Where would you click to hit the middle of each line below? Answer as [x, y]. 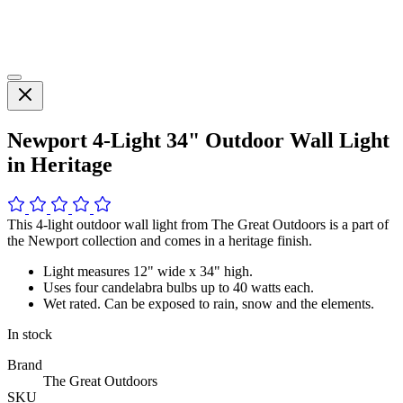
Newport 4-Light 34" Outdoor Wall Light [198, 140]
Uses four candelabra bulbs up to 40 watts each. [179, 287]
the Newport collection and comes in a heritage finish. [160, 240]
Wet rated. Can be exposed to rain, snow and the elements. [209, 303]
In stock [30, 334]
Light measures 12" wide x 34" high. [148, 271]
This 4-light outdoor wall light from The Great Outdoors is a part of [198, 224]
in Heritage [60, 164]
